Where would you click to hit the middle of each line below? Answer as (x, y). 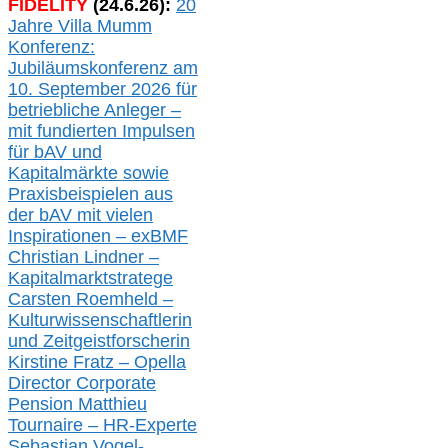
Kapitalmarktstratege (90, 278)
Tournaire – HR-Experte (102, 425)
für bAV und (55, 152)
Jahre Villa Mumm (80, 26)
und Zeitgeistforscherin (99, 341)
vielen (127, 215)
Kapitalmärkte (65, 173)
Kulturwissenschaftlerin (100, 320)
